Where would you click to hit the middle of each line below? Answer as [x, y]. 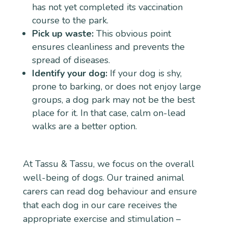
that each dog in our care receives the [100, 205]
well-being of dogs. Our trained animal [103, 177]
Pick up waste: [63, 33]
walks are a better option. [84, 126]
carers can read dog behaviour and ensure [110, 191]
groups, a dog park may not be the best [113, 99]
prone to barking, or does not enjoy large [116, 86]
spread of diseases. [71, 60]
